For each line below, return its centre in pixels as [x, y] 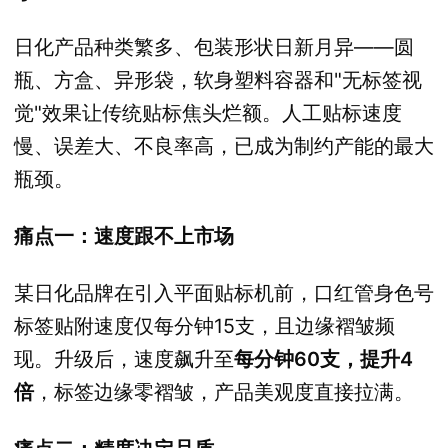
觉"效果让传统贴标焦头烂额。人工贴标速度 [208, 112]
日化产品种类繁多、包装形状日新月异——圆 [214, 46]
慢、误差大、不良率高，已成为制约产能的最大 [224, 145]
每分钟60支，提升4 [323, 358]
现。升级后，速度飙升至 [124, 358]
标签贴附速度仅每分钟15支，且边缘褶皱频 [204, 325]
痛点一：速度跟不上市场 [124, 235]
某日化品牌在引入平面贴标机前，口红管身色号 [224, 292]
